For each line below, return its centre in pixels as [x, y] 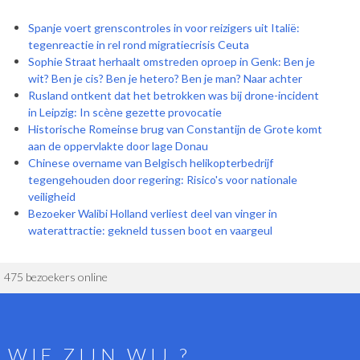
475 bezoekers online [56, 277]
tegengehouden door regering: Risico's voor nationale [163, 180]
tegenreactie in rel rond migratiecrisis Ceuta [139, 45]
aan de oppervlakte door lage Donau [118, 146]
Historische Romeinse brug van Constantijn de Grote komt [175, 129]
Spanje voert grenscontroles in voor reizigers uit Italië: [164, 28]
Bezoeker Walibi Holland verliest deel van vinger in [153, 214]
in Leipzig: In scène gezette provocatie [125, 112]
